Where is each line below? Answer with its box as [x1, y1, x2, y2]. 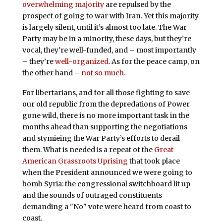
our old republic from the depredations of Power [22, 99, 190, 109]
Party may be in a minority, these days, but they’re [22, 34, 191, 43]
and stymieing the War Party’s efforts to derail [22, 133, 180, 143]
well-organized [55, 56, 109, 66]
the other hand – [22, 68, 81, 77]
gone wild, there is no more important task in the [22, 111, 189, 120]
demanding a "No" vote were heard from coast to [22, 202, 191, 211]
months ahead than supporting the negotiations [22, 122, 187, 131]
